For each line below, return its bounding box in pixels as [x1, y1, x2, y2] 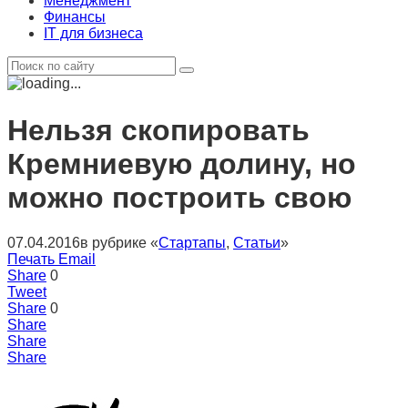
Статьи [233, 234, 280, 250]
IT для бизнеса [44, 25, 143, 41]
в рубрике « [80, 234, 158, 250]
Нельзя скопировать [7, 114, 310, 148]
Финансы [44, 9, 106, 25]
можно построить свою [7, 181, 352, 215]
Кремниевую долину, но [7, 148, 356, 181]
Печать [7, 250, 55, 267]
